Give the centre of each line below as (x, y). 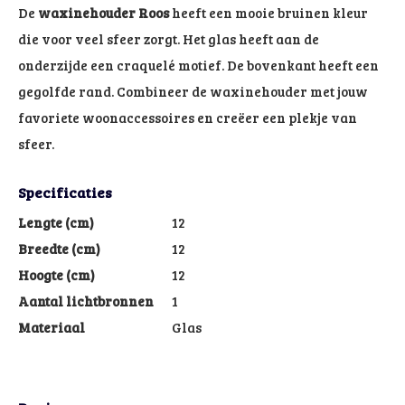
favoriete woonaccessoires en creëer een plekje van (188, 118)
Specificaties (65, 192)
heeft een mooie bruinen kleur (270, 13)
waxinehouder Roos (105, 13)
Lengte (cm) (56, 222)
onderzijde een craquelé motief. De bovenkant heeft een (198, 65)
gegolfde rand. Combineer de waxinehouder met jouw (193, 91)
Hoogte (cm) (57, 275)
